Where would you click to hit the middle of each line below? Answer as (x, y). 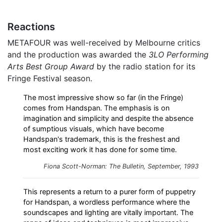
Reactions (31, 27)
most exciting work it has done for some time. (100, 150)
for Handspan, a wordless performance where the (107, 202)
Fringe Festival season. (50, 79)
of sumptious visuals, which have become (94, 129)
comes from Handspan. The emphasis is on (96, 108)
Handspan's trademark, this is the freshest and (102, 139)
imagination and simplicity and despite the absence (108, 118)
